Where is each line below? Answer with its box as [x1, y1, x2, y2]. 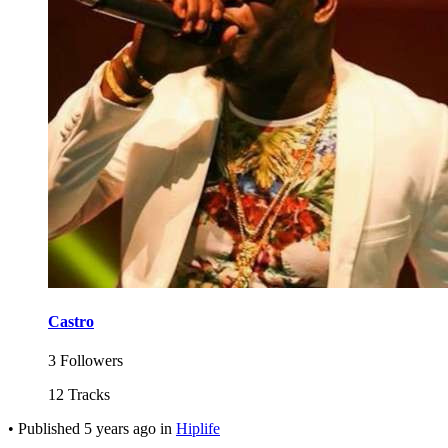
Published [18, 420, 84, 438]
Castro [48, 313, 94, 331]
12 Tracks [48, 386, 110, 404]
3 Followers [48, 352, 123, 370]
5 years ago [84, 420, 156, 438]
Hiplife [176, 420, 220, 438]
